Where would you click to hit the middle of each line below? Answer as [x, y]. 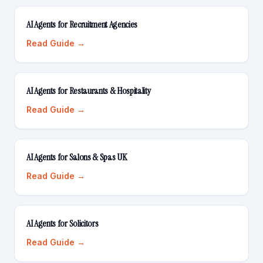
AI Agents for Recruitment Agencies [82, 24]
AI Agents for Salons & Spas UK [77, 157]
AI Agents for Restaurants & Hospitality [89, 91]
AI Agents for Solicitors [63, 223]
